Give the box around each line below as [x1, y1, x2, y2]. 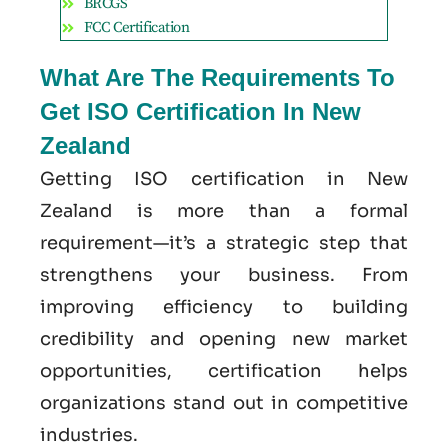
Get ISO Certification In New [40, 98, 361, 126]
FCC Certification [83, 18, 190, 38]
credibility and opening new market [40, 328, 408, 351]
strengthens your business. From [40, 264, 408, 287]
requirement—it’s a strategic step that [40, 232, 408, 255]
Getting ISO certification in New [40, 168, 408, 191]
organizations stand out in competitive [40, 392, 408, 415]
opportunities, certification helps [40, 360, 408, 383]
